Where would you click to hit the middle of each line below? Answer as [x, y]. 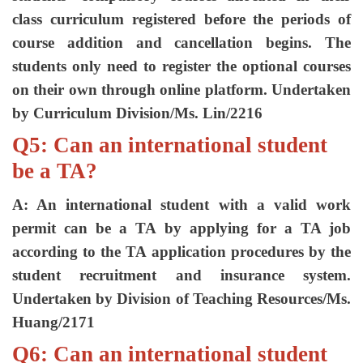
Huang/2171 [53, 322]
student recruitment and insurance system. [181, 275]
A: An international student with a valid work [181, 205]
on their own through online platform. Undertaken [181, 90]
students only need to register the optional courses [181, 66]
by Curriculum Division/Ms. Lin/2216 [137, 113]
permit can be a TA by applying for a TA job [181, 228]
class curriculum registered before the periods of [181, 19]
